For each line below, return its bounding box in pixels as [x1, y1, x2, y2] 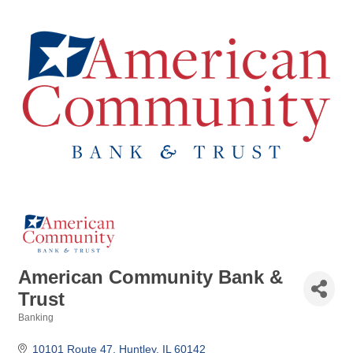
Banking [18, 312, 54, 323]
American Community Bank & [18, 266, 283, 288]
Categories [17, 323, 67, 333]
